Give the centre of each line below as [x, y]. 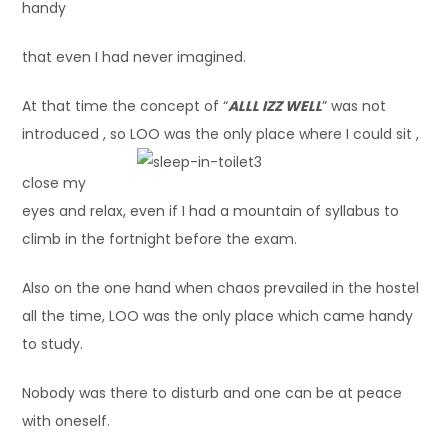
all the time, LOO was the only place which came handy [218, 315]
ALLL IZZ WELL [275, 105]
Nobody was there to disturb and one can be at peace [212, 392]
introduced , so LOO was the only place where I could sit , [221, 133]
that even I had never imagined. [134, 56]
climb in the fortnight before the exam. [160, 238]
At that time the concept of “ [125, 105]
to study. [53, 343]
